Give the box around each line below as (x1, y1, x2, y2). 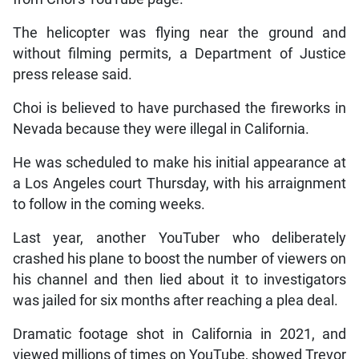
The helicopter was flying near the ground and (12, 25, 347, 41)
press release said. (12, 67, 132, 83)
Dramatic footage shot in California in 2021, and (12, 326, 347, 342)
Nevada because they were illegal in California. (12, 121, 309, 137)
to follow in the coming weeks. (12, 196, 205, 212)
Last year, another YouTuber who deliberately (12, 230, 347, 246)
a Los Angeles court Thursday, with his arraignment (12, 175, 347, 192)
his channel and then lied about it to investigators (12, 272, 347, 288)
